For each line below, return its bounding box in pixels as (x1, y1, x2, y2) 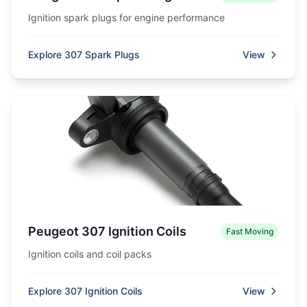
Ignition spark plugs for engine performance (28, 12, 225, 23)
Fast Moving (226, 226, 273, 236)
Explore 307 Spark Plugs (28, 49, 140, 60)
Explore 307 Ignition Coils (28, 285, 143, 297)
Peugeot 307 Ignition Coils (28, 224, 186, 238)
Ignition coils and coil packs (28, 248, 151, 260)
